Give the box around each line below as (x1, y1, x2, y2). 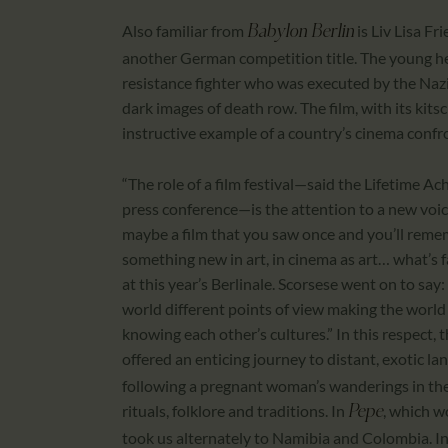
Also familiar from (122, 20, 247, 40)
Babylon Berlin (247, 22, 354, 42)
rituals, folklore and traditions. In (122, 400, 348, 420)
